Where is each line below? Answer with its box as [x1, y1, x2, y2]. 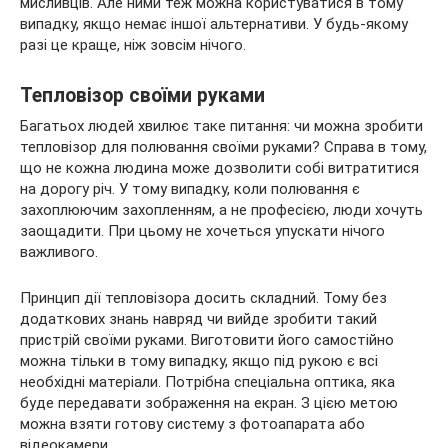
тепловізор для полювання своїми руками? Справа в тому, [20, 137, 427, 156]
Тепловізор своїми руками [20, 83, 265, 107]
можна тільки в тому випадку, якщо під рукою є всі [20, 351, 378, 370]
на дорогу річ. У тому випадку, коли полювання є [20, 179, 360, 198]
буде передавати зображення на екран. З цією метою [20, 393, 398, 412]
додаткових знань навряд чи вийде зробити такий [20, 309, 377, 328]
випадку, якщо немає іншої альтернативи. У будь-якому [20, 14, 408, 33]
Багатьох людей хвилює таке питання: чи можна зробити [20, 116, 423, 135]
